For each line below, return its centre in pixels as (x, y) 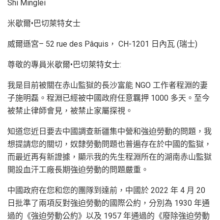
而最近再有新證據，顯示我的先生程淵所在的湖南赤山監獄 (110, 157)
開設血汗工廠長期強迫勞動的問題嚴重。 (78, 169)
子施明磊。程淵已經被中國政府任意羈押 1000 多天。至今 (109, 98)
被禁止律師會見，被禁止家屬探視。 (70, 110)
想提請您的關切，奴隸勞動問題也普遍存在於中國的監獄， (110, 144)
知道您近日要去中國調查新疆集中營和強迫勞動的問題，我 (110, 131)
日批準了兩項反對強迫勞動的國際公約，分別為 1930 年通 (109, 203)
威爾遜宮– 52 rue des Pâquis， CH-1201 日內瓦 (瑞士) (102, 44)
